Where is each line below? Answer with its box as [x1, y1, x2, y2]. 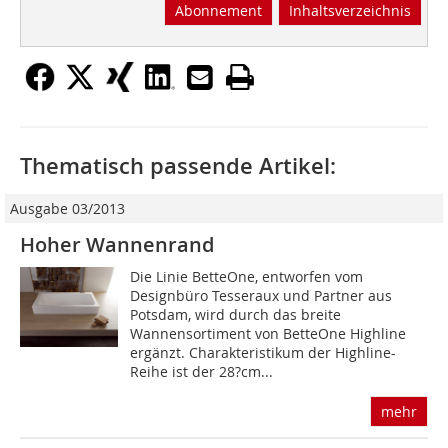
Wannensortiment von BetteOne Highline [130, 324, 407, 344]
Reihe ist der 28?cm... [130, 362, 274, 382]
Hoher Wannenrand [20, 231, 214, 259]
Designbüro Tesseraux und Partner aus [130, 286, 393, 306]
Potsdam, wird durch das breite [130, 305, 342, 325]
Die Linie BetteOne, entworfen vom [130, 267, 364, 287]
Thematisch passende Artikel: [20, 151, 336, 182]
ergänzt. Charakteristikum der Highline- [130, 343, 397, 363]
